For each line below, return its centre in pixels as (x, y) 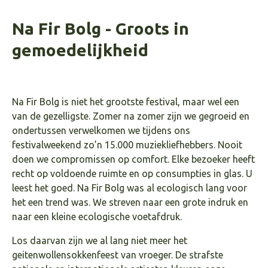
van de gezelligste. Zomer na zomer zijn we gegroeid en (131, 116)
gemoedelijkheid (80, 50)
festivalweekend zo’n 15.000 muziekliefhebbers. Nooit (127, 144)
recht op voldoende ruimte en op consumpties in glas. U (132, 173)
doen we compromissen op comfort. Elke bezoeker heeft (133, 159)
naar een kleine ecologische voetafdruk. (97, 216)
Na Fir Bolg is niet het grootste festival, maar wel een (126, 101)
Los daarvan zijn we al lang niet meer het (100, 240)
